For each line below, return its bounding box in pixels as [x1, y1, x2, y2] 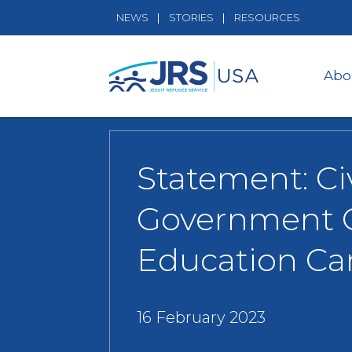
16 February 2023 [137, 307, 266, 327]
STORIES [168, 10, 214, 24]
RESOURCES [233, 10, 300, 24]
